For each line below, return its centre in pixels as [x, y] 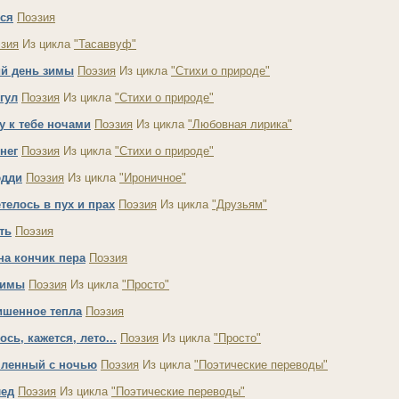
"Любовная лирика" [240, 124]
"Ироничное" [153, 178]
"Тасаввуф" [105, 44]
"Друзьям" [240, 204]
